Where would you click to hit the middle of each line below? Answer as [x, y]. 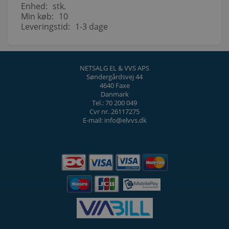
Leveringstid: [45, 26]
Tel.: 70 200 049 [114, 102]
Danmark [114, 94]
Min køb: [37, 16]
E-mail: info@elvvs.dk [114, 120]
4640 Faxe [114, 85]
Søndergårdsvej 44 [114, 76]
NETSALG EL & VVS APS [114, 68]
